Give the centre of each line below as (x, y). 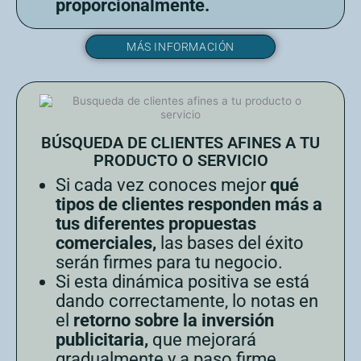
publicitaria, (104, 339)
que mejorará (204, 339)
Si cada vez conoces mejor (163, 185)
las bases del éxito (230, 243)
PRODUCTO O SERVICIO (180, 160)
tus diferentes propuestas (156, 223)
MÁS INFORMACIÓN (180, 46)
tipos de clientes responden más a (189, 204)
